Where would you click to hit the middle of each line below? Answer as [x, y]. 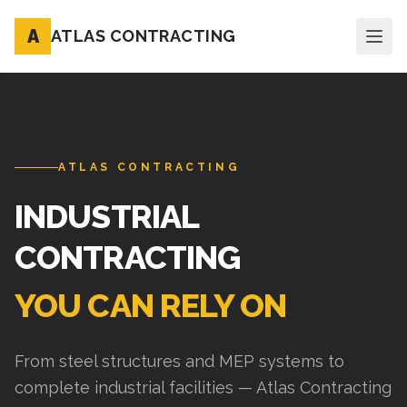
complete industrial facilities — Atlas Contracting [203, 387]
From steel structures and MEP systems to [179, 361]
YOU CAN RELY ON [151, 305]
